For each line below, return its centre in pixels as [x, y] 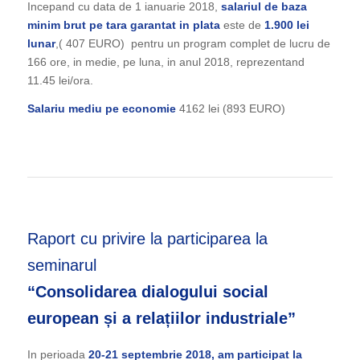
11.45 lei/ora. [60, 80]
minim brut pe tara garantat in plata [123, 25]
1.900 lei [285, 25]
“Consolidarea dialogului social [147, 291]
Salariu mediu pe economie [101, 108]
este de [240, 25]
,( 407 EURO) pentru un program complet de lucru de [192, 43]
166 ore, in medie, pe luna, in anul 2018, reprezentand [166, 61]
